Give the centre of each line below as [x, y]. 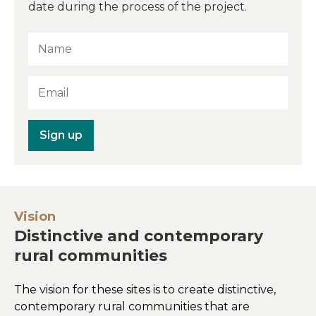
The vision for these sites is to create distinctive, [145, 289]
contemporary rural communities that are [132, 306]
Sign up [61, 135]
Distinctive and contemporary [139, 236]
